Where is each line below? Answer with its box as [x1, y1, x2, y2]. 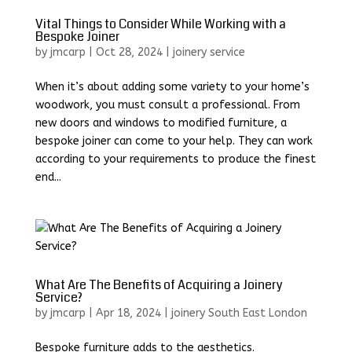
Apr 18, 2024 [95, 306, 161, 320]
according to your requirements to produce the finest [35, 152, 316, 166]
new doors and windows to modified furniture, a [35, 115, 287, 130]
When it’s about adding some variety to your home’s [35, 79, 310, 93]
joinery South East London [170, 306, 307, 320]
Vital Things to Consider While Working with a [35, 14, 286, 33]
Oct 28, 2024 [95, 45, 163, 59]
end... [35, 170, 61, 184]
